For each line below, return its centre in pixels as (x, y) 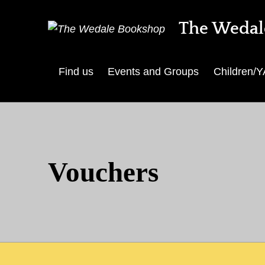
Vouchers (103, 172)
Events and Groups (153, 72)
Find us (76, 72)
